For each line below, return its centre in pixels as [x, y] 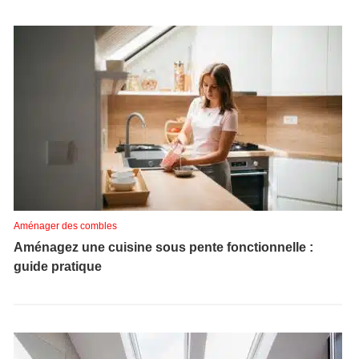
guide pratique [58, 266]
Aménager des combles [65, 226]
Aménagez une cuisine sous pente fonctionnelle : [163, 247]
